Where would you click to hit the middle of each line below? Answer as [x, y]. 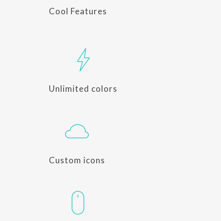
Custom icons [77, 160]
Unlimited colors [83, 89]
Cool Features [78, 11]
